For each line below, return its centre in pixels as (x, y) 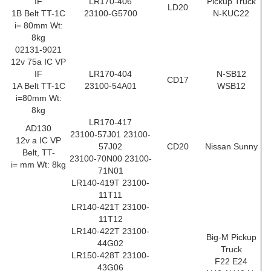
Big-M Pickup (231, 237)
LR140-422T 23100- (110, 231)
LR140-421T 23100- (110, 207)
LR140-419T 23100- (110, 183)
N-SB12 (231, 74)
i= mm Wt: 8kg (38, 165)
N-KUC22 (231, 13)
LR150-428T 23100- (110, 255)
